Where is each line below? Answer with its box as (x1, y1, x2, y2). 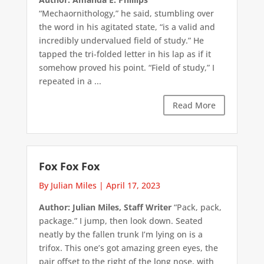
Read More (173, 99, 216, 111)
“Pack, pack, (171, 202, 222, 213)
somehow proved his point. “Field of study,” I (38, 61, 214, 73)
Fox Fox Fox (38, 159, 100, 174)
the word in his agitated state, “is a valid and (38, 21, 215, 32)
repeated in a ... (38, 75, 101, 87)
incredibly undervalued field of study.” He (38, 34, 204, 46)
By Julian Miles (38, 180, 97, 192)
